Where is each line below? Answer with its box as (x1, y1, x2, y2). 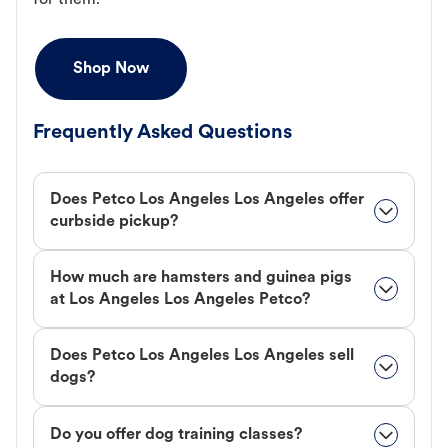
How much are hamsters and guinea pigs (50, 270, 352, 287)
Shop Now (73, 61, 149, 78)
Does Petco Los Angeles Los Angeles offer (50, 192, 364, 209)
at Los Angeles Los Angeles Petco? (50, 292, 310, 309)
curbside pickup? (50, 214, 178, 231)
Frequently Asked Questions (33, 123, 292, 144)
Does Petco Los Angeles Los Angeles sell (50, 348, 354, 365)
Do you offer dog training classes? (50, 427, 302, 444)
